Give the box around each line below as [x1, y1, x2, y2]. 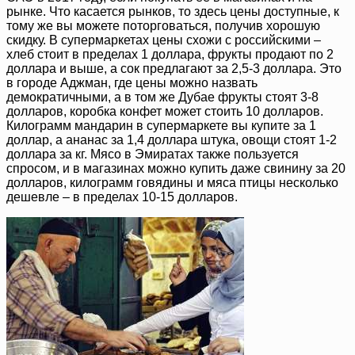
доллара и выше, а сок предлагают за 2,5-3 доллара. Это [6, 61, 342, 75]
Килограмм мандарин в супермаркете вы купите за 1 [6, 118, 316, 132]
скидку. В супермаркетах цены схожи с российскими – [6, 32, 321, 47]
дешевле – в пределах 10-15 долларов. [6, 189, 238, 204]
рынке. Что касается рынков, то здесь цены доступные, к [6, 4, 339, 18]
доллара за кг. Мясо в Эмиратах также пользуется [6, 147, 299, 161]
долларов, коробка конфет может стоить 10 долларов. [6, 104, 323, 118]
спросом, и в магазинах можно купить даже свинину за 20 [6, 161, 345, 175]
